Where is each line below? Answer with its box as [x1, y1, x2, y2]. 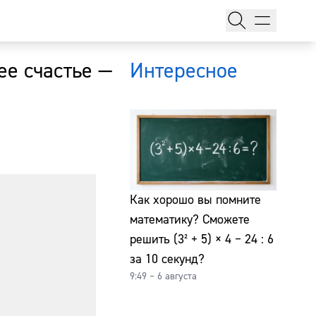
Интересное [130, 56, 238, 85]
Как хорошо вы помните [130, 191, 261, 208]
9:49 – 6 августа [130, 269, 197, 283]
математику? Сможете [130, 211, 250, 228]
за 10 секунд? [130, 250, 205, 267]
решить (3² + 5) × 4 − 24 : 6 [130, 231, 274, 248]
